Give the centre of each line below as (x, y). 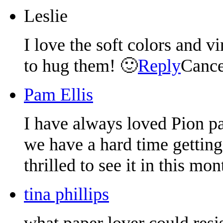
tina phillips (66, 194)
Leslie (46, 16)
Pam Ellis (58, 94)
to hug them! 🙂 (81, 65)
